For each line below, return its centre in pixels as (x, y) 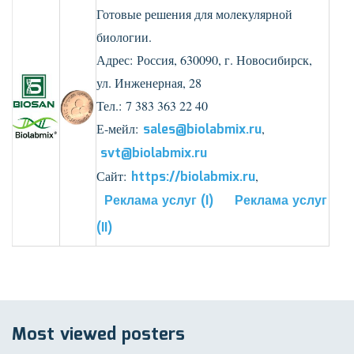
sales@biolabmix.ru (202, 130)
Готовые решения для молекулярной (194, 14)
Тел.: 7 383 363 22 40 (152, 106)
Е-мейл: (120, 129)
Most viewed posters (98, 335)
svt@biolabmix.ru (154, 154)
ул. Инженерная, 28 (149, 83)
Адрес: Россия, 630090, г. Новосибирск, (204, 60)
